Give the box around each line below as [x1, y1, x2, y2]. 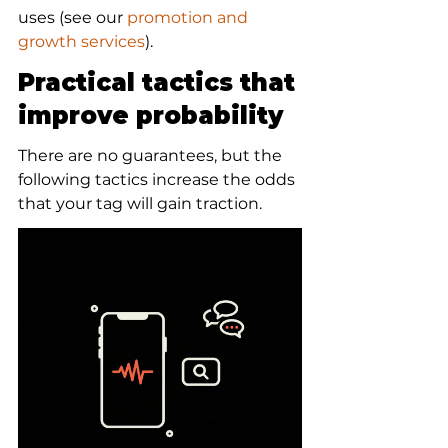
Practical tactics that [18, 68, 302, 97]
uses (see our [18, 8, 127, 27]
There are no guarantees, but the [18, 146, 286, 165]
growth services [18, 32, 145, 51]
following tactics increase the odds [18, 170, 299, 189]
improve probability [18, 101, 283, 130]
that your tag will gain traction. [18, 194, 262, 213]
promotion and [127, 8, 252, 27]
